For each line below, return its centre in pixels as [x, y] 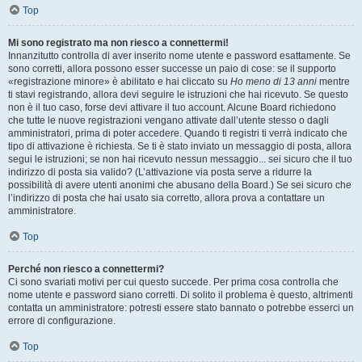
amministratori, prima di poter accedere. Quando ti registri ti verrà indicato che [178, 133]
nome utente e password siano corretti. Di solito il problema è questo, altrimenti [181, 295]
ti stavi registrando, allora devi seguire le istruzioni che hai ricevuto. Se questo [178, 94]
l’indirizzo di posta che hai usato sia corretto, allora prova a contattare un [166, 198]
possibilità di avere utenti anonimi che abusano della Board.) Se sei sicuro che [180, 185]
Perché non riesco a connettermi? [86, 269]
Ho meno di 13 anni [274, 81]
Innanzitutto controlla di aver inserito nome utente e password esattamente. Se [179, 55]
